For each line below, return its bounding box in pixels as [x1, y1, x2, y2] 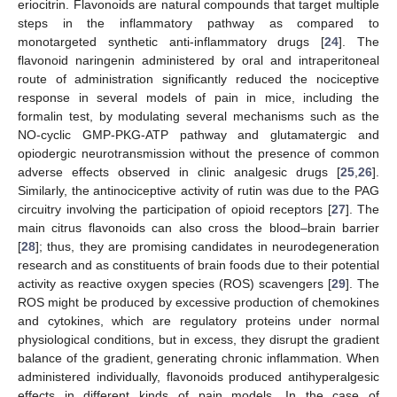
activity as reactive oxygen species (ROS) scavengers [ [18, 276, 331, 292]
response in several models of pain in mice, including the [18, 90, 379, 105]
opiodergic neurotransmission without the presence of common [18, 146, 379, 161]
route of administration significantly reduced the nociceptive [18, 72, 379, 87]
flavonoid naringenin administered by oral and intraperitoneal [18, 53, 379, 68]
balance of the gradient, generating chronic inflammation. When [18, 351, 379, 366]
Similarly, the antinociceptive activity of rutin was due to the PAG [18, 183, 379, 198]
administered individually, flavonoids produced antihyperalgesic [18, 370, 379, 385]
